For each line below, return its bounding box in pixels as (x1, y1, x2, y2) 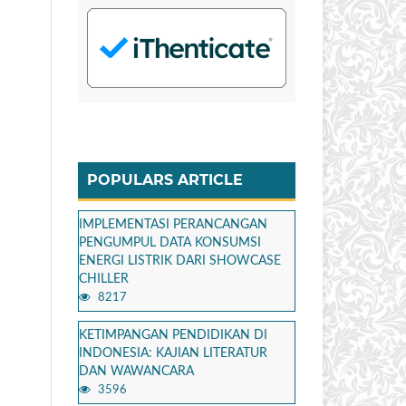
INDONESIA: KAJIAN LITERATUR (79, 346, 267, 360)
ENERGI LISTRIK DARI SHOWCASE (79, 254, 281, 267)
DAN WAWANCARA (79, 364, 194, 378)
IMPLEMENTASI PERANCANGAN (79, 217, 267, 231)
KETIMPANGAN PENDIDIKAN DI (79, 328, 267, 342)
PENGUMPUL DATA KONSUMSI (79, 236, 261, 249)
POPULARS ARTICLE (87, 170, 243, 188)
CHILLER (79, 272, 129, 285)
